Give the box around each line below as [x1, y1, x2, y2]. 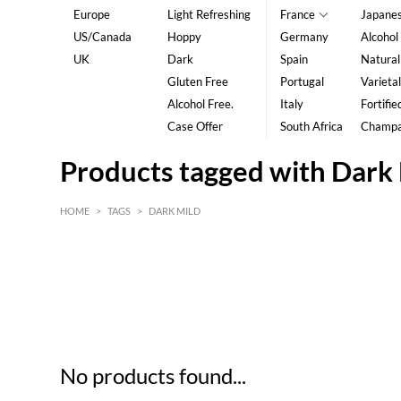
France [279, 7, 315, 21]
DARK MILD [149, 205, 201, 217]
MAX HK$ [308, 279, 353, 291]
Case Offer [166, 119, 223, 133]
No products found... [60, 363, 247, 388]
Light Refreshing [166, 7, 251, 21]
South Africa [279, 119, 343, 133]
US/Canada [73, 30, 132, 44]
